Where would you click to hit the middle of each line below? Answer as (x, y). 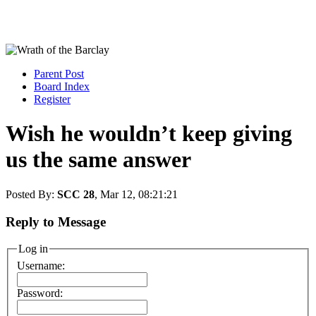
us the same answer (98, 160)
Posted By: (31, 194)
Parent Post (59, 74)
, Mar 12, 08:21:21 (136, 194)
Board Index (62, 86)
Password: (40, 293)
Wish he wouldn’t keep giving (149, 134)
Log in (33, 249)
